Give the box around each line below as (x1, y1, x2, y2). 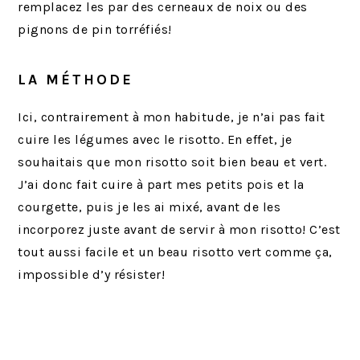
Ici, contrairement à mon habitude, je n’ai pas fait (18, 108, 325, 125)
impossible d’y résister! (18, 266, 166, 282)
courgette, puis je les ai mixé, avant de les (18, 198, 281, 215)
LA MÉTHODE (18, 70, 134, 88)
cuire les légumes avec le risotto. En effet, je (18, 131, 292, 147)
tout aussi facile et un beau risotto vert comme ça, (18, 243, 333, 260)
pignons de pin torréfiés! (18, 21, 172, 37)
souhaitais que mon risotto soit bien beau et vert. (18, 153, 327, 170)
